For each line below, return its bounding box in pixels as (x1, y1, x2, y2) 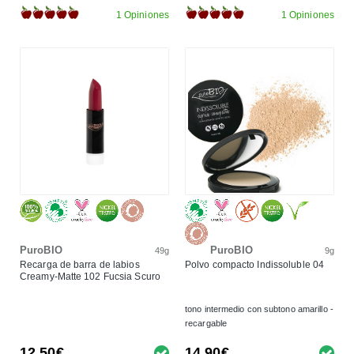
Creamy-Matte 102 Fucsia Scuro (20, 270, 160, 282)
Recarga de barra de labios (20, 258, 140, 270)
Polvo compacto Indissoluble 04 (185, 258, 324, 270)
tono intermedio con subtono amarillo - (185, 303, 333, 314)
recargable (185, 318, 227, 328)
